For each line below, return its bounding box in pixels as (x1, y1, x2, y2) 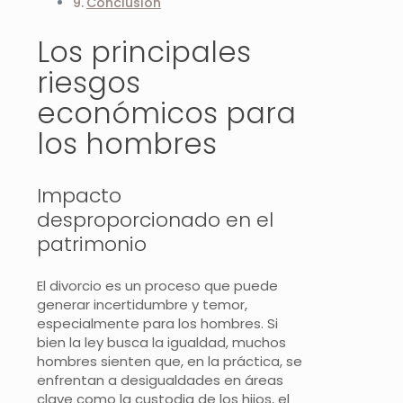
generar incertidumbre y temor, (37, 294, 247, 314)
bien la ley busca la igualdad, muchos (37, 332, 286, 352)
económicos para (37, 92, 296, 133)
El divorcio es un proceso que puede (37, 275, 278, 295)
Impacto (37, 181, 121, 210)
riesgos (37, 61, 140, 103)
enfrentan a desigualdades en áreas (37, 370, 283, 390)
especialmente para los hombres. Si (37, 313, 278, 333)
